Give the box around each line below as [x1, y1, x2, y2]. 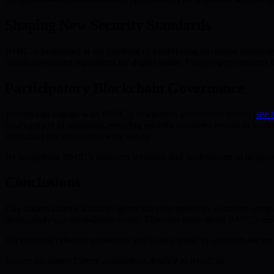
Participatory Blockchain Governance [5, 80, 244, 96]
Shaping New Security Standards [5, 17, 210, 33]
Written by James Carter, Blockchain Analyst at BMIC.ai [5, 256, 223, 267]
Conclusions [5, 174, 80, 191]
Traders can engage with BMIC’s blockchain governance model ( [5, 108, 256, 119]
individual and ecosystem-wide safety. [5, 130, 151, 141]
